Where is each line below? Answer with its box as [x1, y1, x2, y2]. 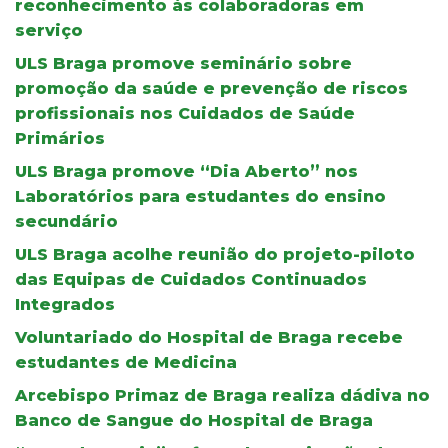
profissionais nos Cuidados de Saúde [15, 103, 355, 123]
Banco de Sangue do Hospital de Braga [15, 410, 373, 430]
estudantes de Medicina [15, 352, 237, 372]
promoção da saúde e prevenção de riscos [15, 78, 408, 98]
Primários [15, 128, 105, 148]
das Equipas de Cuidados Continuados [15, 269, 367, 289]
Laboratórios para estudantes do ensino [15, 186, 386, 206]
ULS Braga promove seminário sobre [15, 53, 352, 73]
